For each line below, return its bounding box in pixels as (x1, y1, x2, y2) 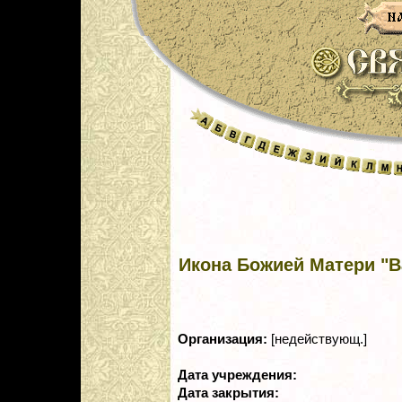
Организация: (178, 332, 271, 347)
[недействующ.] (271, 332, 367, 347)
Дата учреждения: (178, 368, 301, 383)
